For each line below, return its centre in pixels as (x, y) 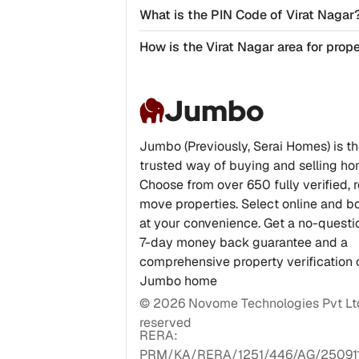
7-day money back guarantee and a (243, 243)
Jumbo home (178, 281)
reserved (165, 323)
